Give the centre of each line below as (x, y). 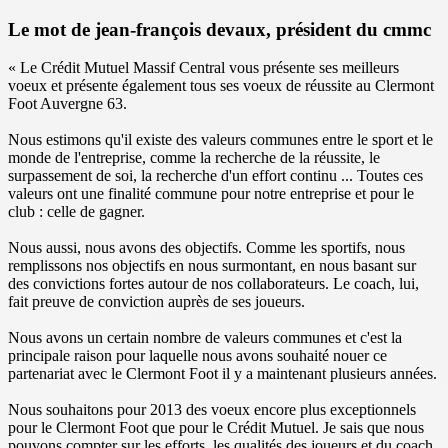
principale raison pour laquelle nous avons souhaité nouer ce (197, 356)
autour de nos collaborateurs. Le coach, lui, (281, 284)
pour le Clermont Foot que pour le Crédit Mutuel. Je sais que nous (216, 428)
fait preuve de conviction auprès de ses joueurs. (156, 302)
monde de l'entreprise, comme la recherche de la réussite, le (194, 158)
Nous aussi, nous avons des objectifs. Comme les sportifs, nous (206, 248)
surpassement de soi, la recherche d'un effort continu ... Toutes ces (215, 176)
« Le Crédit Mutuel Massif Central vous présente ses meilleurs (203, 68)
